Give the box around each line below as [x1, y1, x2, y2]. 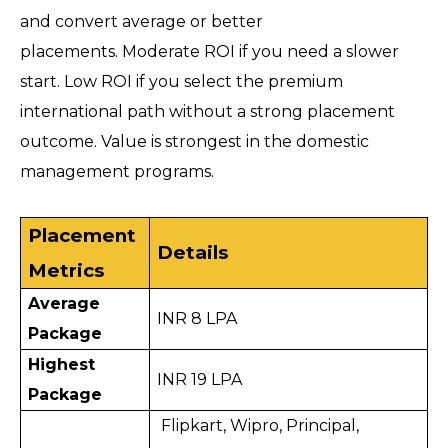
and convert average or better [20, 12, 263, 32]
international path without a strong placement [20, 102, 395, 122]
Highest [28, 355, 96, 375]
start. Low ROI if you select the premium [20, 72, 343, 92]
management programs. [20, 162, 214, 182]
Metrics [28, 259, 105, 283]
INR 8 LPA [157, 309, 238, 329]
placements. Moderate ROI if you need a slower [20, 42, 399, 62]
